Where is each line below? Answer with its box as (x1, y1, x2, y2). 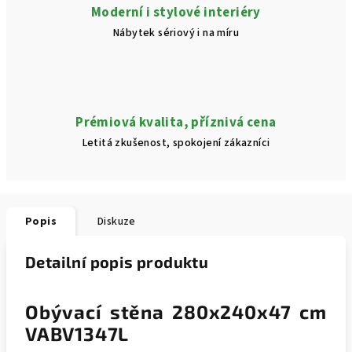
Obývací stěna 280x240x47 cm (25, 300, 327, 323)
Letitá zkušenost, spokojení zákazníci (82, 135, 270, 151)
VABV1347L (25, 322, 130, 345)
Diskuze (97, 214, 136, 229)
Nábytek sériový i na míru (113, 25, 239, 41)
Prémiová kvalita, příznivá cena (75, 113, 277, 132)
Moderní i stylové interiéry (91, 3, 261, 22)
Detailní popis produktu (25, 252, 209, 271)
